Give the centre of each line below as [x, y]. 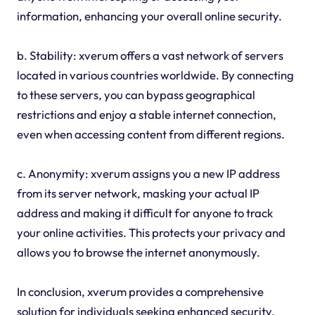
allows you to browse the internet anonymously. [138, 252]
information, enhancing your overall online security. [149, 16]
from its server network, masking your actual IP [138, 193]
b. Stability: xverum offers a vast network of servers [150, 56]
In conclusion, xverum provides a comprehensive [140, 292]
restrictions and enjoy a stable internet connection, [146, 115]
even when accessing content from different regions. [150, 134]
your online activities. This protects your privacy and [151, 233]
